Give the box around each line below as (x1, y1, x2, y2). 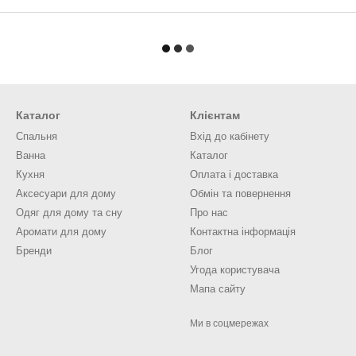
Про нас (190, 207, 228, 219)
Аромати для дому (16, 226, 106, 238)
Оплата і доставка (190, 168, 278, 180)
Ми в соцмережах (190, 318, 269, 329)
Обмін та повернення (190, 188, 291, 199)
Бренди (16, 245, 52, 257)
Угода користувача (190, 264, 280, 276)
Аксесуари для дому (16, 188, 116, 199)
